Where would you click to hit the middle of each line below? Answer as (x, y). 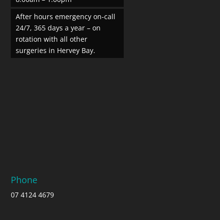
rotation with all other (52, 39)
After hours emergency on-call (66, 16)
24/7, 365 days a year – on (58, 27)
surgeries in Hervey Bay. (56, 50)
